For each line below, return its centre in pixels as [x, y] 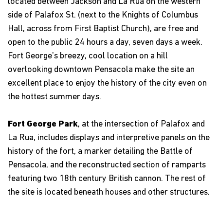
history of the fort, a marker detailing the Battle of [100, 152]
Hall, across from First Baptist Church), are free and [103, 29]
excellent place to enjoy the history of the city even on [107, 83]
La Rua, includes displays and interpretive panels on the [109, 138]
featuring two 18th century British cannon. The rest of [107, 179]
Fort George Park [43, 124]
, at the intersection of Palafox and [141, 124]
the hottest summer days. [54, 97]
